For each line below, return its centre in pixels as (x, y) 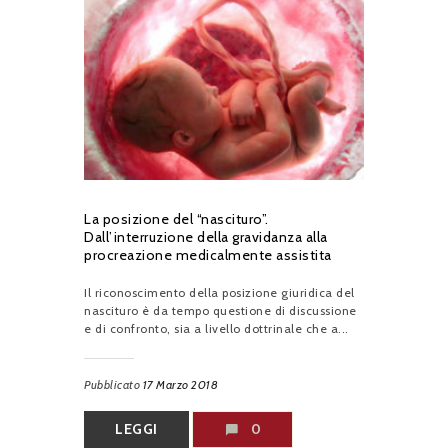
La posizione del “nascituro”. (176, 218)
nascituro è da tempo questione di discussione (220, 310)
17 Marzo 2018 (180, 384)
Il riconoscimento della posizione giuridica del (219, 292)
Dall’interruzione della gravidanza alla (206, 236)
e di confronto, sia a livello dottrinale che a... (216, 328)
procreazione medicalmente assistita (208, 254)
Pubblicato (113, 384)
